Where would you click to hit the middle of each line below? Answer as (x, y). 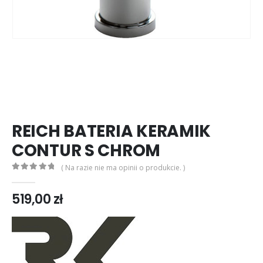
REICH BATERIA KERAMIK (112, 131)
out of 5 (32, 177)
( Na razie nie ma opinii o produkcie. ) (123, 167)
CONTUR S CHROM (86, 150)
